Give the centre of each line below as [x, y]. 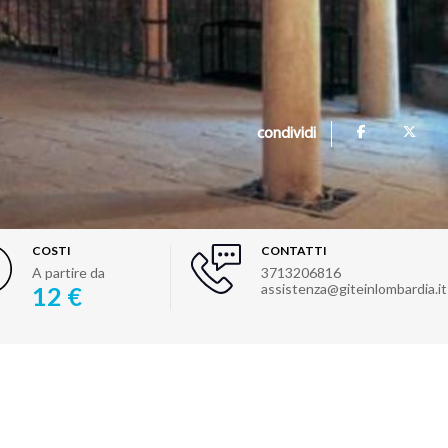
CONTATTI [293, 250]
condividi [286, 134]
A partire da [68, 272]
